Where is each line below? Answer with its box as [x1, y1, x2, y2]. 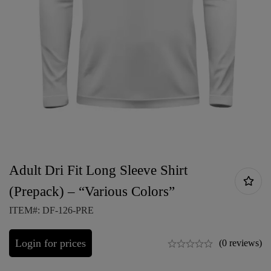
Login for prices [15, 237, 86, 250]
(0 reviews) [219, 238, 262, 249]
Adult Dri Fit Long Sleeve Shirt [9, 163, 188, 178]
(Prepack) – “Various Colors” [9, 184, 175, 200]
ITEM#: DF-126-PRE [9, 205, 94, 216]
